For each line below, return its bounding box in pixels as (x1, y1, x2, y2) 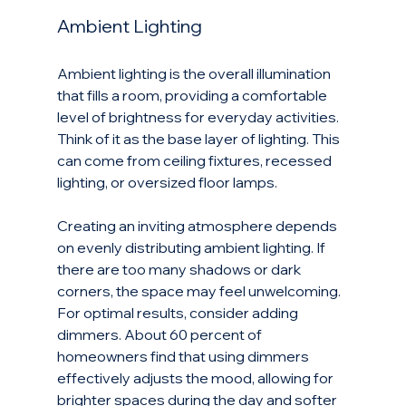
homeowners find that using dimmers (56, 347, 312, 366)
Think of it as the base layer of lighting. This (56, 130, 343, 149)
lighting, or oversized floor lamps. (56, 173, 280, 192)
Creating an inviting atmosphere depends (56, 217, 340, 236)
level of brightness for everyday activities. (56, 108, 342, 127)
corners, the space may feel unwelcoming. (56, 282, 343, 301)
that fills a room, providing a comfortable (56, 86, 330, 105)
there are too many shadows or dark (56, 260, 304, 279)
